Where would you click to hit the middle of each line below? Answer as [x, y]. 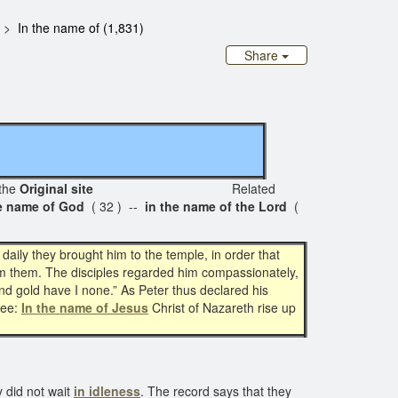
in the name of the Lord [218, 206]
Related [254, 188]
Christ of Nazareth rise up [222, 307]
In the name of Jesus [85, 307]
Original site [126, 188]
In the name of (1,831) [81, 28]
